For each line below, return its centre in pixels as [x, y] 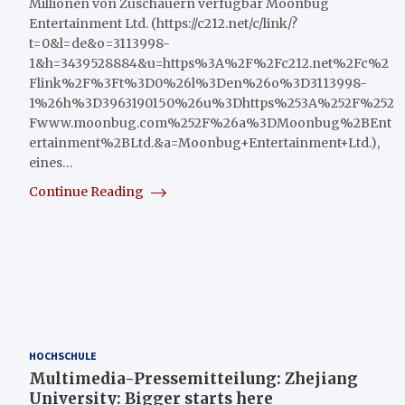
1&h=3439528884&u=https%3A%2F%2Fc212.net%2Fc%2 [209, 63]
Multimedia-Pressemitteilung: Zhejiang [193, 378]
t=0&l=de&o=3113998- [99, 43]
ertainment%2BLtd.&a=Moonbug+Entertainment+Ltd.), [204, 142]
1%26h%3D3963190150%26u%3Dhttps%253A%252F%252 [212, 103]
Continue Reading [88, 191]
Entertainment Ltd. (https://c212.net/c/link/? [163, 23]
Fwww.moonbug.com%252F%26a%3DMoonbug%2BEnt [210, 122]
